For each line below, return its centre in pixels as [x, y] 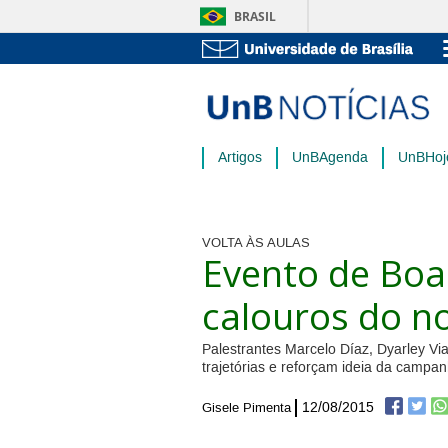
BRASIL [255, 16]
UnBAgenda [330, 157]
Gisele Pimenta [246, 407]
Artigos [240, 157]
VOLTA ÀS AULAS [256, 242]
